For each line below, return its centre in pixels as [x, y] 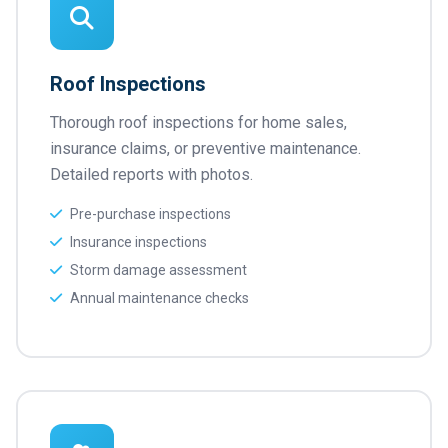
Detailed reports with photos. [151, 174]
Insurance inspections [138, 242]
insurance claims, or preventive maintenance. [205, 148]
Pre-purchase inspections [150, 214]
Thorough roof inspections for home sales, [198, 122]
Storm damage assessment [158, 270]
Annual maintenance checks [159, 298]
